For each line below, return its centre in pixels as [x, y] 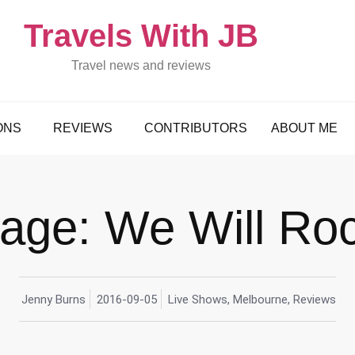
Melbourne [260, 299]
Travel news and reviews [141, 65]
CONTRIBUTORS [196, 128]
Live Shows [198, 299]
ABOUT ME [304, 128]
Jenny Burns [53, 299]
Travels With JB [141, 36]
